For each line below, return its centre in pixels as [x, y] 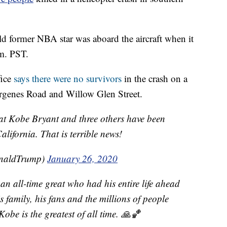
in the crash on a [155, 79]
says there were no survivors [68, 79]
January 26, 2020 [82, 159]
